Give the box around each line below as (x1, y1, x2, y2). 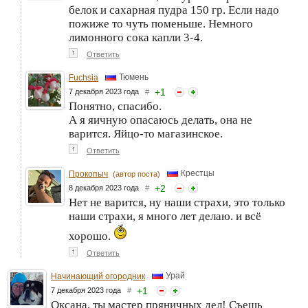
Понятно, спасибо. (69, 100, 162, 113)
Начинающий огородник (51, 272, 145, 282)
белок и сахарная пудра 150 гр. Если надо (69, 3, 279, 17)
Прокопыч (69, 169, 108, 179)
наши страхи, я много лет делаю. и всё (69, 210, 261, 223)
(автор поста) (113, 170, 160, 179)
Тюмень (119, 71, 148, 82)
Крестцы (181, 168, 214, 178)
